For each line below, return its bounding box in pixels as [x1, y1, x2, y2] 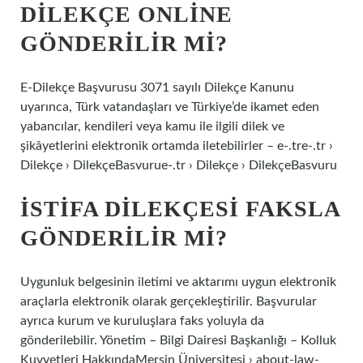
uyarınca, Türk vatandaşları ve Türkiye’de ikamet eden [20, 100, 319, 113]
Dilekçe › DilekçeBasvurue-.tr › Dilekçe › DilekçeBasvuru [20, 159, 337, 172]
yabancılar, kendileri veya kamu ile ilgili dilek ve [20, 120, 284, 133]
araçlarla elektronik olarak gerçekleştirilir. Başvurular [20, 295, 317, 308]
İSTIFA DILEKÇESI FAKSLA [20, 196, 340, 221]
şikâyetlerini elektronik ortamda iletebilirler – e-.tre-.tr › [20, 139, 333, 152]
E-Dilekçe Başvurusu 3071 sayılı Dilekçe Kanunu [20, 81, 294, 94]
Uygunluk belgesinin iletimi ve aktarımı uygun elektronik [20, 275, 336, 288]
